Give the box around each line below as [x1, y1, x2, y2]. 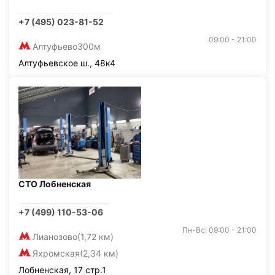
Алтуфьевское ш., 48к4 [18, 58, 115, 68]
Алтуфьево [33, 41, 77, 52]
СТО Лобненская [18, 179, 91, 189]
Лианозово [33, 231, 77, 242]
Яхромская [33, 248, 80, 258]
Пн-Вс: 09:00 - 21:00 [182, 225, 257, 234]
